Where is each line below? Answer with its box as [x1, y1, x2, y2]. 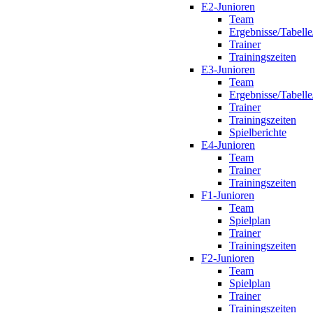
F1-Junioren [201, 189, 254, 201]
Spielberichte [229, 126, 286, 138]
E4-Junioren [201, 139, 255, 151]
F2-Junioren [201, 252, 254, 264]
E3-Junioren [201, 64, 255, 75]
